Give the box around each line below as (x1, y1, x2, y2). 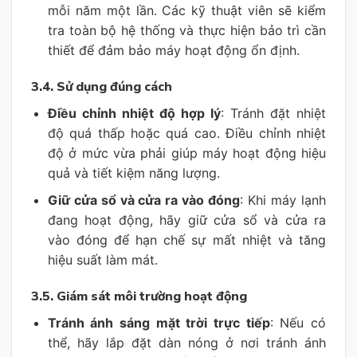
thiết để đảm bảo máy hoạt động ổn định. (47, 41, 300, 58)
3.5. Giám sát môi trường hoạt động (31, 287, 247, 305)
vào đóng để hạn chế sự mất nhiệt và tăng (47, 232, 326, 249)
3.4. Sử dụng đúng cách (31, 77, 172, 96)
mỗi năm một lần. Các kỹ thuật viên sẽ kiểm (47, 2, 326, 18)
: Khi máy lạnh (240, 192, 327, 209)
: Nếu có (269, 314, 327, 331)
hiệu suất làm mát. (47, 252, 158, 269)
